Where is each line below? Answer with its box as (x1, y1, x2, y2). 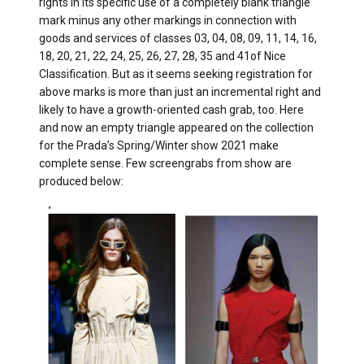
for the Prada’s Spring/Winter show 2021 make (39, 138, 279, 152)
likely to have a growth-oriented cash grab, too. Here (39, 102, 304, 116)
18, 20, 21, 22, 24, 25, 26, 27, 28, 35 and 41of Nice (39, 49, 286, 63)
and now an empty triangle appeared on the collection (39, 120, 314, 134)
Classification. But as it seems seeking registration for (39, 67, 313, 80)
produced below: (39, 174, 123, 188)
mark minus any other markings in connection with (39, 13, 297, 27)
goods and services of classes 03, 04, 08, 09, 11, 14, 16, (39, 31, 317, 45)
